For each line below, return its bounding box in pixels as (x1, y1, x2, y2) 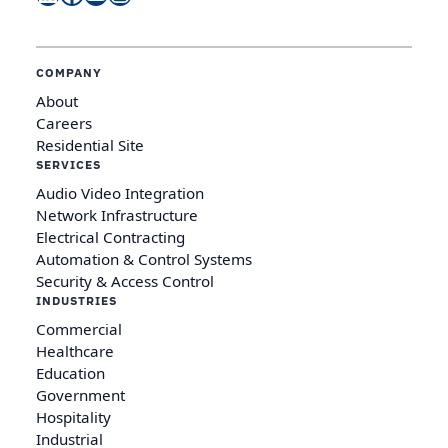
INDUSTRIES (36, 293, 117, 309)
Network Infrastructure (36, 205, 198, 226)
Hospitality (36, 407, 111, 428)
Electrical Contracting (36, 227, 185, 248)
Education (36, 363, 105, 384)
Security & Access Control (36, 271, 214, 292)
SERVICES (36, 157, 101, 173)
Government (36, 385, 125, 406)
